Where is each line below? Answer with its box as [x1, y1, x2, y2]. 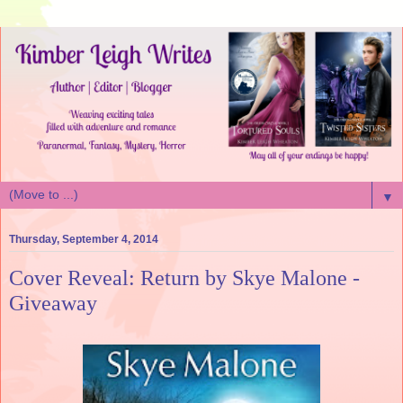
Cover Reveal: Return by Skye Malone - [9, 264, 360, 290]
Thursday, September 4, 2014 [9, 232, 158, 246]
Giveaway [9, 290, 97, 315]
